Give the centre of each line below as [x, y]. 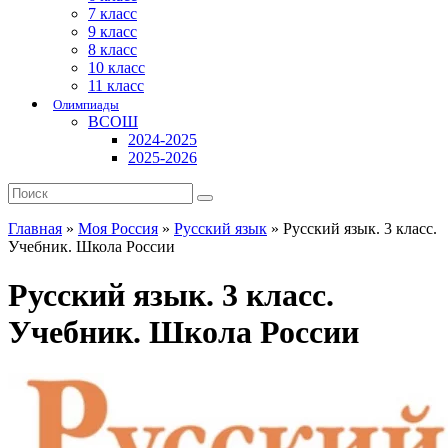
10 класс [116, 67]
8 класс [112, 49]
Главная [35, 228]
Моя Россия [118, 228]
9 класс [112, 31]
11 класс [116, 85]
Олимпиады [86, 104]
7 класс [112, 13]
